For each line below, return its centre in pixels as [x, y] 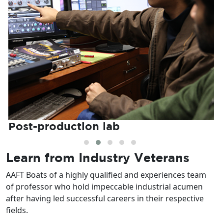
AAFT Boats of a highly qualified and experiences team [106, 175]
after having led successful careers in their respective [105, 199]
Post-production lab [62, 126]
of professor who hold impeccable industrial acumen [104, 187]
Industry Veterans [134, 158]
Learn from [42, 158]
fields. [17, 210]
